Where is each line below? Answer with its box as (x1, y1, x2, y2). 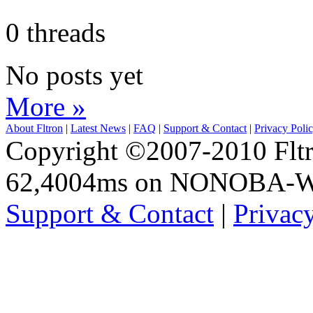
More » (6, 91, 86, 122)
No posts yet (6, 59, 143, 90)
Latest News (71, 122, 126, 134)
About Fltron (6, 122, 63, 134)
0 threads (6, 17, 105, 48)
